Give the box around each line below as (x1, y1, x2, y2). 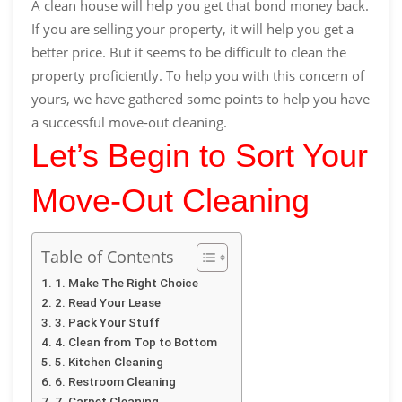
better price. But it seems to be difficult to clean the (31, 42, 346, 61)
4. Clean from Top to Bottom (54, 334, 217, 349)
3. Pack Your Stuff (54, 314, 160, 329)
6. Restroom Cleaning (54, 373, 176, 389)
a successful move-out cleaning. (31, 112, 227, 131)
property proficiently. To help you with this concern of (31, 66, 364, 84)
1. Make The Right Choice (54, 275, 198, 290)
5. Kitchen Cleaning (54, 354, 163, 369)
